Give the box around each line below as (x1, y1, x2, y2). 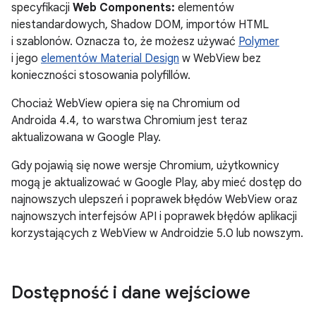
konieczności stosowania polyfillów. (11, 68, 190, 83)
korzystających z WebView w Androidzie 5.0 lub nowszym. (11, 226, 303, 241)
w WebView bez (179, 51, 261, 66)
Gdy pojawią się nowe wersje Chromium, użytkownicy (11, 159, 279, 174)
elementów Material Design (41, 51, 179, 66)
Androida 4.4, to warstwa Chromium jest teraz (11, 114, 248, 128)
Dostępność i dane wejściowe (11, 282, 250, 304)
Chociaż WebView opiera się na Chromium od (11, 97, 240, 111)
